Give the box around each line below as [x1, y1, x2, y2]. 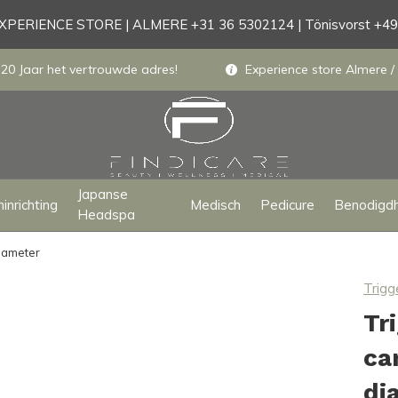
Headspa [77, 206, 136, 223]
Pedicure [259, 195, 314, 213]
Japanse [77, 186, 129, 203]
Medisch [189, 195, 241, 213]
